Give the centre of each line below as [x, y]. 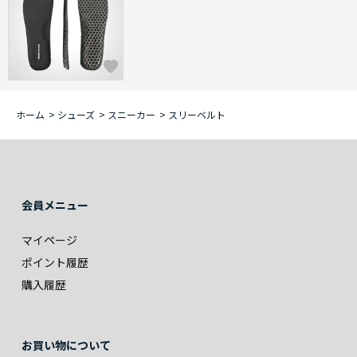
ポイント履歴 [55, 263]
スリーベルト [197, 115]
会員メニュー [55, 205]
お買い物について [66, 345]
